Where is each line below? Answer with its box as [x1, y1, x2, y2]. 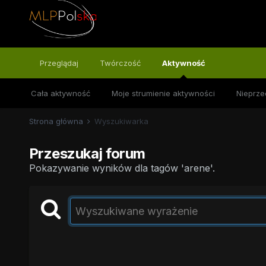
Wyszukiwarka [94, 116, 148, 126]
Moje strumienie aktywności [111, 88, 215, 98]
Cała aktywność [30, 88, 90, 98]
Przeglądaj [39, 58, 78, 68]
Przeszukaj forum [28, 145, 145, 162]
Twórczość [99, 58, 141, 68]
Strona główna [28, 116, 85, 126]
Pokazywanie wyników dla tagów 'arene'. [28, 162, 215, 174]
